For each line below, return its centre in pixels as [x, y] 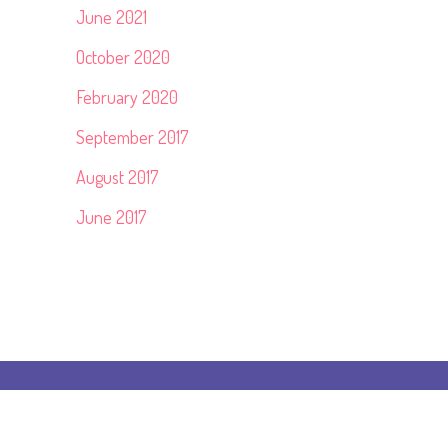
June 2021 [111, 17]
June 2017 [111, 217]
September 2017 [132, 137]
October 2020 [123, 57]
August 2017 [117, 177]
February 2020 [127, 97]
